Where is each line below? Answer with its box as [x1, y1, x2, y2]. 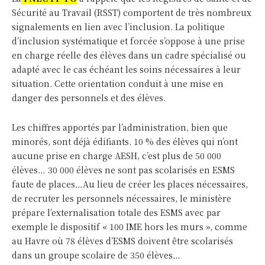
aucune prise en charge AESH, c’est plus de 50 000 [12, 150, 221, 162]
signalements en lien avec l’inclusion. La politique [12, 21, 225, 33]
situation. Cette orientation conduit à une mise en [12, 77, 224, 90]
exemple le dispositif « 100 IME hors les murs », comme [12, 221, 247, 233]
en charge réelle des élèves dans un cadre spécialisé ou [12, 49, 246, 62]
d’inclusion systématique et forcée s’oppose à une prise [12, 35, 245, 47]
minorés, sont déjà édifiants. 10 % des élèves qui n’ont [12, 135, 238, 148]
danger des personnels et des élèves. [12, 92, 166, 104]
